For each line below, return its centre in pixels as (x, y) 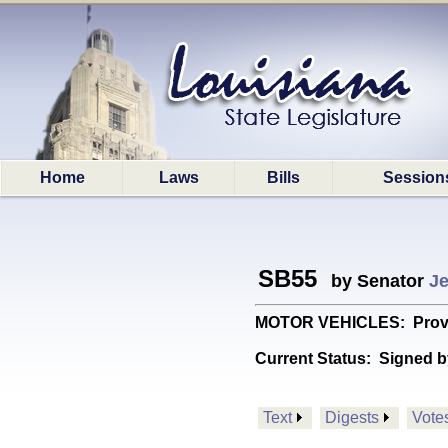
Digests (352, 417)
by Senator (375, 281)
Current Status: (317, 358)
